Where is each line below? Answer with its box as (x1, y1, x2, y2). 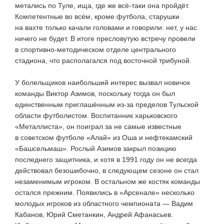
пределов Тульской (133, 100, 198, 108)
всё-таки (118, 1, 145, 9)
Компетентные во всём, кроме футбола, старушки (15, 12, 179, 20)
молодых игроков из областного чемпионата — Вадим (15, 199, 193, 207)
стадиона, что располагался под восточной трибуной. (15, 56, 191, 64)
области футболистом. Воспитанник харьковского (15, 111, 177, 119)
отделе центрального (104, 45, 176, 53)
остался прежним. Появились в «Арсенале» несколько (15, 188, 194, 196)
